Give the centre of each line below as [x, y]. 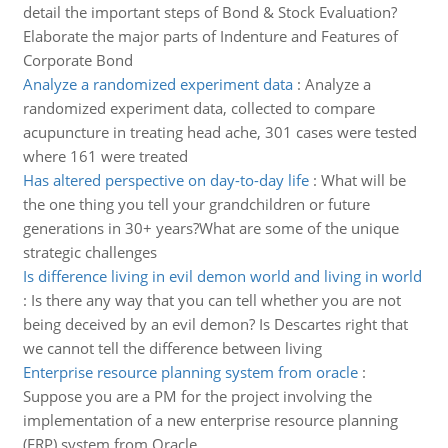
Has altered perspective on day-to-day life [165, 180]
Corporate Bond [77, 60]
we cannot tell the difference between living [172, 348]
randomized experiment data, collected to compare [198, 108]
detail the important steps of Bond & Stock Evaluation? [209, 12]
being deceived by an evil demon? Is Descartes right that [215, 324]
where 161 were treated [105, 156]
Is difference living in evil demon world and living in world [222, 276]
